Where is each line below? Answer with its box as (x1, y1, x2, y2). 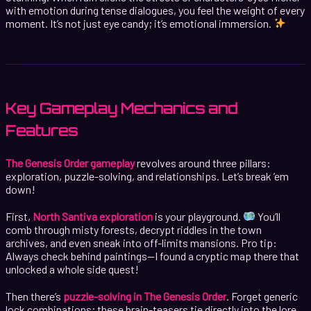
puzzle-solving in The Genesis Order (63, 289, 226, 303)
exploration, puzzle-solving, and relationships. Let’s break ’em (6, 169, 289, 183)
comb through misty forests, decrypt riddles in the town (6, 222, 262, 236)
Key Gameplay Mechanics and (6, 99, 237, 117)
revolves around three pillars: (135, 155, 271, 169)
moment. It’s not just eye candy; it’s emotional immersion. (6, 16, 274, 30)
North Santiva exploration (33, 209, 153, 223)
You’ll (255, 209, 281, 223)
